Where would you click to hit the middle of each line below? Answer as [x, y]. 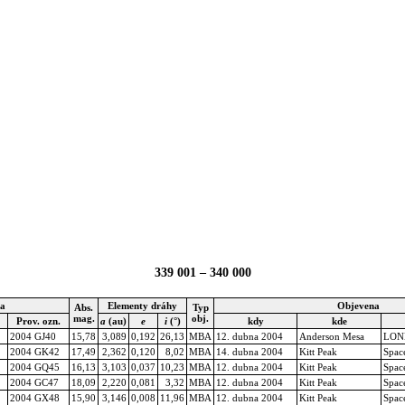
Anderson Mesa [332, 336]
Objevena [358, 305]
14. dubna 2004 [250, 351]
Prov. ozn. [38, 320]
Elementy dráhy [142, 305]
